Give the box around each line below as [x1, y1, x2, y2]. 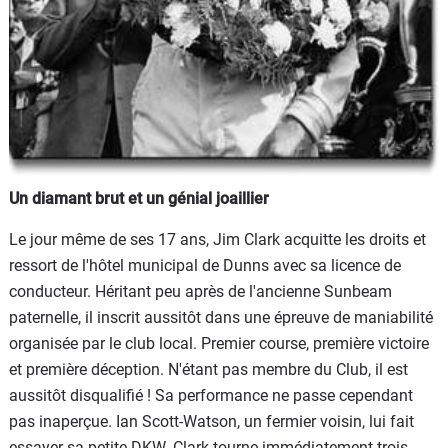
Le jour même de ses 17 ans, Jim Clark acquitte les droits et [9, 229, 426, 249]
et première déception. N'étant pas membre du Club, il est [9, 359, 408, 379]
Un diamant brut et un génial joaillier [9, 188, 269, 208]
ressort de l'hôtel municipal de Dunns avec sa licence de [9, 255, 401, 275]
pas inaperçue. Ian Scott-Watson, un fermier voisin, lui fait [9, 411, 414, 431]
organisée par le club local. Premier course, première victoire [9, 333, 429, 353]
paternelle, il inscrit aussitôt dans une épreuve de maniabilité [9, 307, 433, 327]
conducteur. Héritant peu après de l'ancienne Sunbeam [9, 281, 392, 301]
